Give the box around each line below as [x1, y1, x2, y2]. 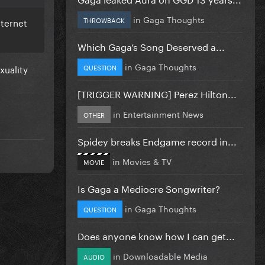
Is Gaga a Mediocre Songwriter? [77, 180, 220, 195]
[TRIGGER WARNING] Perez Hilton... [77, 85, 237, 101]
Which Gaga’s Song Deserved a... [77, 38, 225, 53]
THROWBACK [83, 14, 125, 25]
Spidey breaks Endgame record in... [77, 132, 237, 148]
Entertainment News [123, 106, 203, 120]
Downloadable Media [123, 248, 208, 262]
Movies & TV [122, 154, 172, 167]
